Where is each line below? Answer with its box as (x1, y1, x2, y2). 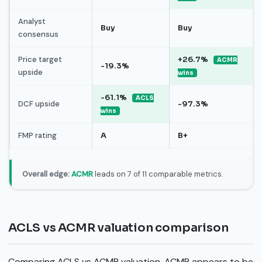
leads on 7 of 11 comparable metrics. (92, 169, 223, 180)
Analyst (18, 16, 46, 26)
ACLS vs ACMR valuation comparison (8, 220, 229, 235)
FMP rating (18, 130, 57, 140)
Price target (18, 54, 62, 64)
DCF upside (18, 98, 60, 109)
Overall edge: (22, 169, 70, 180)
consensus (18, 29, 58, 39)
